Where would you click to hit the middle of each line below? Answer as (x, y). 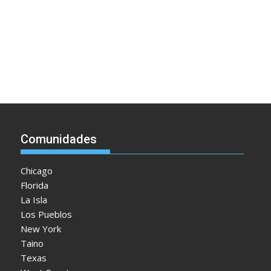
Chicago (37, 171)
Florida (35, 185)
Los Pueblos (47, 214)
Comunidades (59, 139)
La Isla (34, 200)
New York (41, 229)
